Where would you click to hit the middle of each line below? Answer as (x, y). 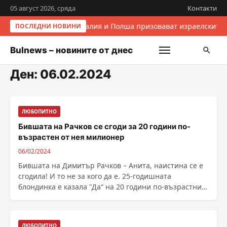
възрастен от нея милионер (71, 137)
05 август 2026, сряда (43, 8)
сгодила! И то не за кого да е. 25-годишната (95, 176)
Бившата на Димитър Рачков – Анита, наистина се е (111, 165)
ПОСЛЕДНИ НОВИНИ (48, 26)
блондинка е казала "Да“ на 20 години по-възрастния (112, 187)
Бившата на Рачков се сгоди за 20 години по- (104, 126)
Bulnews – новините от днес (71, 50)
